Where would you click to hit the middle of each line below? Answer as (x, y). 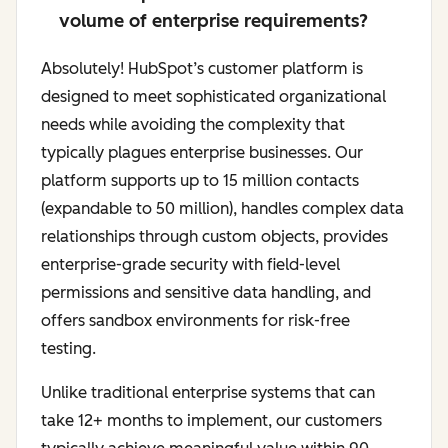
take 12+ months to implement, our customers (211, 420)
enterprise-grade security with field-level (190, 264)
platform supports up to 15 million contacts (200, 180)
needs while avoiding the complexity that (193, 124)
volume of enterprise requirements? (213, 20)
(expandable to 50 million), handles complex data (222, 208)
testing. (68, 348)
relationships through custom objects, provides (214, 236)
